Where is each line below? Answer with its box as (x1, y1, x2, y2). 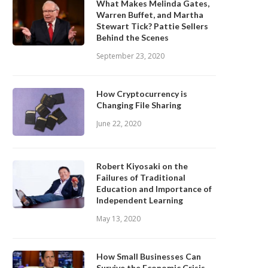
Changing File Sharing (96, 100, 181, 110)
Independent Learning (96, 195, 183, 205)
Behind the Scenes (96, 32, 169, 42)
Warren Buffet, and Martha (96, 10, 203, 20)
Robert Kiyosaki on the (96, 161, 188, 171)
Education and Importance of (96, 184, 212, 194)
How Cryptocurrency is (96, 89, 187, 99)
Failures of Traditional (96, 172, 185, 182)
